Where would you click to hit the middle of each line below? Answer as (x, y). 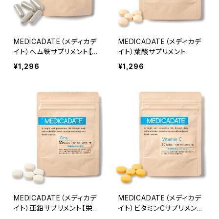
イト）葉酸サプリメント (152, 52)
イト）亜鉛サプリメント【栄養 (57, 208)
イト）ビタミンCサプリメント (161, 208)
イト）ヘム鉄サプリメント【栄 (57, 52)
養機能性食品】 (37, 62)
